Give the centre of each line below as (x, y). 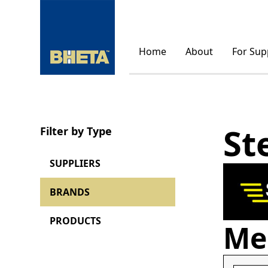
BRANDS (70, 192)
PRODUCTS (76, 221)
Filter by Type (76, 131)
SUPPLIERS (75, 163)
